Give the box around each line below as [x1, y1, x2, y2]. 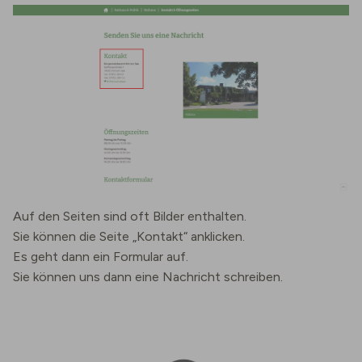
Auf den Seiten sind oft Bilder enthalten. [13, 208, 246, 225]
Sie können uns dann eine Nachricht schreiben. [13, 269, 286, 285]
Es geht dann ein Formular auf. [13, 249, 188, 265]
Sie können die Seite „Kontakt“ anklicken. [13, 229, 245, 245]
